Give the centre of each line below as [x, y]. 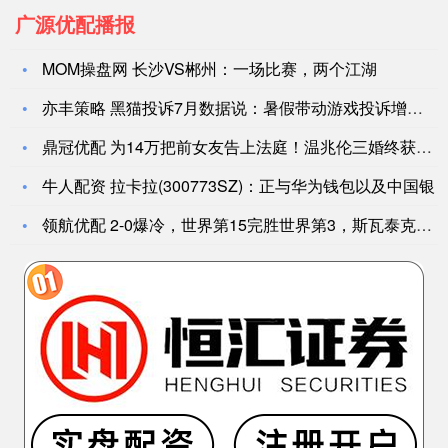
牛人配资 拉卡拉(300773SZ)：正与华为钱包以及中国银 [238, 186]
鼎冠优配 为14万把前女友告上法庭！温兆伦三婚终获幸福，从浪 [229, 147]
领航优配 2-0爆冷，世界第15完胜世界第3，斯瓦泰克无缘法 [229, 225]
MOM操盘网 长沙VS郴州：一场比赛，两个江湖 [209, 69]
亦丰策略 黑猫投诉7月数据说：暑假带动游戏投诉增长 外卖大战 [224, 108]
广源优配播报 [75, 24]
